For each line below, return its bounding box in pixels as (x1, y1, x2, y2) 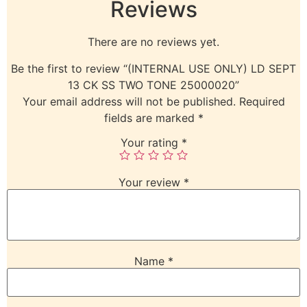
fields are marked (103, 110, 198, 125)
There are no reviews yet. (88, 35, 219, 49)
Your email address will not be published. (22, 94, 236, 108)
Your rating (120, 135, 182, 149)
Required (238, 94, 285, 108)
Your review (118, 175, 184, 189)
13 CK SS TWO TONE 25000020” (68, 77, 239, 92)
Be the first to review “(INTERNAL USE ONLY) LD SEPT (11, 61, 296, 75)
